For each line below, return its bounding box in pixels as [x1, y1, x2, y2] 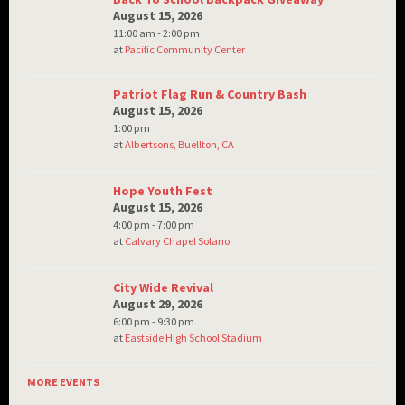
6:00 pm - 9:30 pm [113, 314, 194, 328]
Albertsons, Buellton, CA [125, 137, 234, 151]
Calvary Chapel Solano [125, 233, 230, 248]
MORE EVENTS [27, 374, 99, 389]
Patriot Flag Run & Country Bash [113, 85, 306, 102]
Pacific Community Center [125, 42, 245, 56]
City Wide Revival [113, 278, 213, 296]
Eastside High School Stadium [125, 330, 262, 344]
